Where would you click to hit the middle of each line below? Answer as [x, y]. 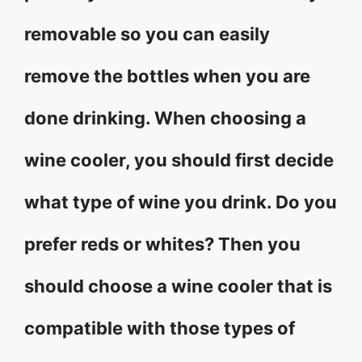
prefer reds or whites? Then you [162, 244]
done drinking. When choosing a [165, 118]
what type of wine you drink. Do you [181, 202]
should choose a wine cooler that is [178, 286]
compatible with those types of [160, 328]
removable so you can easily [147, 34]
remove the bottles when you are [167, 76]
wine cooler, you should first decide [179, 160]
